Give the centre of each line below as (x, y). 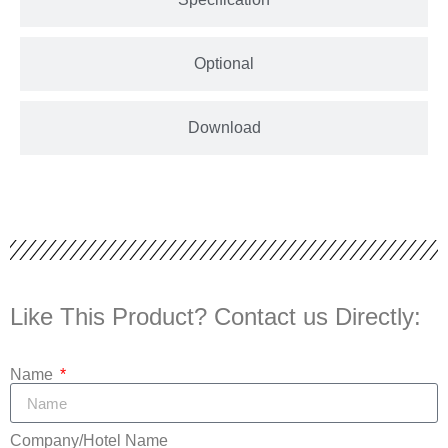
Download (224, 128)
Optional (224, 64)
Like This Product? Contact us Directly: (215, 317)
